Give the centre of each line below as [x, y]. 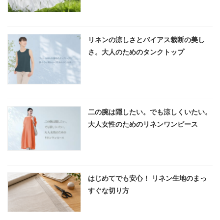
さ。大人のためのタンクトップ [136, 52]
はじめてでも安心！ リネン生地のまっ [147, 179]
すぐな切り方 [109, 191]
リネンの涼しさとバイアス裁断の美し [146, 40]
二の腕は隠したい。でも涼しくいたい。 [150, 112]
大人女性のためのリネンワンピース [143, 124]
